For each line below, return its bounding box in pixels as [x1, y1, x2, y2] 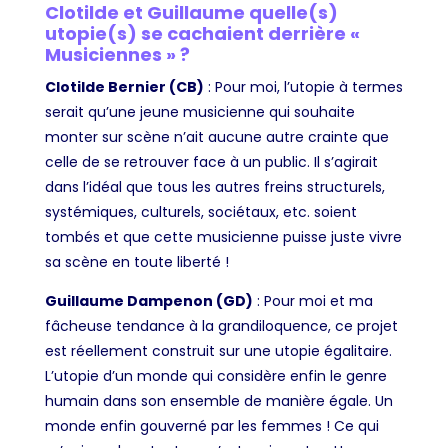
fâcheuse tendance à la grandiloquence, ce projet [44, 316, 398, 337]
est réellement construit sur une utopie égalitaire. [44, 341, 392, 362]
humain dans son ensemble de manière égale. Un [44, 391, 393, 412]
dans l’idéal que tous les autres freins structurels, [44, 177, 385, 198]
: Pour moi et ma [252, 291, 373, 312]
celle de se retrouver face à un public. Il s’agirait [44, 152, 378, 173]
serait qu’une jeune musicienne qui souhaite [44, 102, 355, 123]
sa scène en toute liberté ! [44, 252, 229, 273]
